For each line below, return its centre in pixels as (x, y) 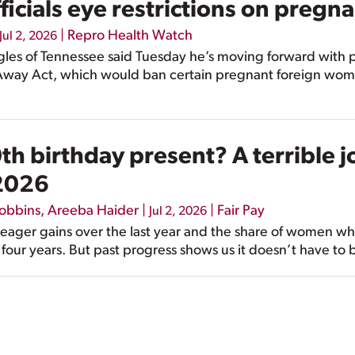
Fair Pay (241, 212)
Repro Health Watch (130, 36)
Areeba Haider (93, 212)
